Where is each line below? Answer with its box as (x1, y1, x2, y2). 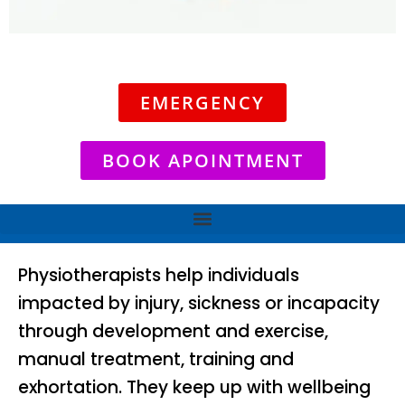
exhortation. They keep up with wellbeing (18, 374, 371, 400)
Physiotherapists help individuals (18, 262, 299, 287)
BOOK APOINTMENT (101, 147, 304, 173)
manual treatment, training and (18, 346, 294, 372)
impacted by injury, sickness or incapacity (18, 290, 380, 316)
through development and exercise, (18, 318, 328, 344)
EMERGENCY (140, 89, 265, 115)
